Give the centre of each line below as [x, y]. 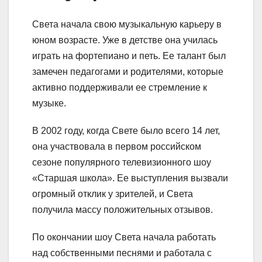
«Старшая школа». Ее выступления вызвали [130, 178]
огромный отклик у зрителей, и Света [113, 194]
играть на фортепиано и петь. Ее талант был [129, 56]
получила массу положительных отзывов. [123, 209]
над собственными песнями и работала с [122, 253]
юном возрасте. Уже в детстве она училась [125, 40]
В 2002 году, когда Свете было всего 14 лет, [126, 130]
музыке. [49, 103]
